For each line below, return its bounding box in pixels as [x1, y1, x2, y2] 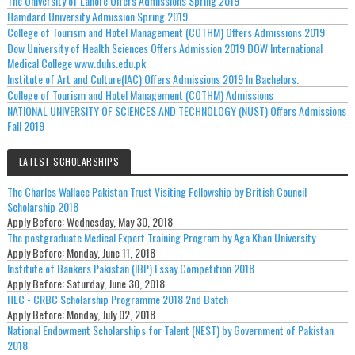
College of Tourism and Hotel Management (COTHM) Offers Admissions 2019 [6, 24, 325, 40]
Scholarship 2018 [6, 198, 78, 215]
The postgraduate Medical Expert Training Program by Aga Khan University [6, 229, 315, 246]
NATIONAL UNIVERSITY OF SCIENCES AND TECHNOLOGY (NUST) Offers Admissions [6, 102, 346, 119]
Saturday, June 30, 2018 [66, 275, 165, 292]
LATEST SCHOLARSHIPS [18, 155, 120, 168]
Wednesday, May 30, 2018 [66, 213, 173, 230]
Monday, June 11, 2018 [66, 244, 155, 261]
